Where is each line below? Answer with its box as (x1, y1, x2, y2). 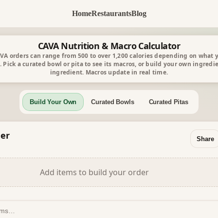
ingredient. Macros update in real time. (50, 68, 168, 76)
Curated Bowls (91, 98, 134, 106)
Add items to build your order (40, 167, 149, 178)
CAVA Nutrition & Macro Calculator (37, 40, 181, 52)
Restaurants (91, 9, 131, 18)
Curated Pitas (148, 98, 188, 106)
